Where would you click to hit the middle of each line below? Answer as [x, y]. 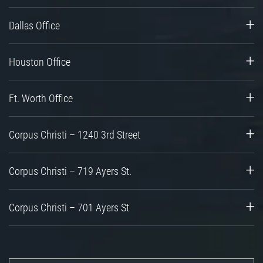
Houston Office [40, 62]
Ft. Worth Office [41, 98]
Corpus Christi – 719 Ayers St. [70, 171]
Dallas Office [34, 25]
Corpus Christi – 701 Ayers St [69, 207]
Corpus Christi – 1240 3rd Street [75, 134]
